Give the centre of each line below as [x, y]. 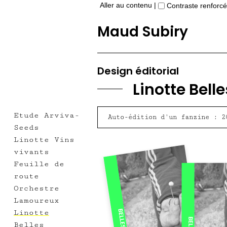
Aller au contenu [126, 5]
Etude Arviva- [46, 115]
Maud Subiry [143, 31]
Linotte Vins [44, 139]
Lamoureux [36, 200]
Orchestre [36, 188]
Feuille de [39, 164]
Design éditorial [138, 71]
